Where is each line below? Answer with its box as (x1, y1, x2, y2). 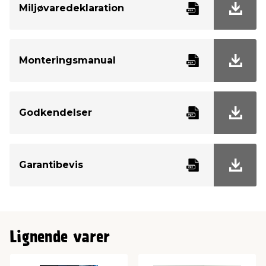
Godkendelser (19, 107, 92, 119)
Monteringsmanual (19, 55, 116, 66)
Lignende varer (9, 230, 110, 246)
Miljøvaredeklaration (19, 2, 124, 14)
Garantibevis (19, 159, 83, 171)
